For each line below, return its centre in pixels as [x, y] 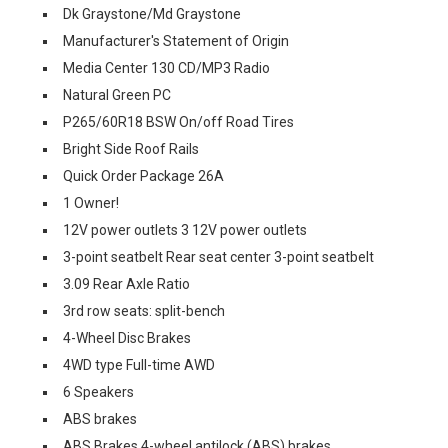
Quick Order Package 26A [143, 176]
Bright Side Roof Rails [131, 149]
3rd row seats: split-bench [144, 311]
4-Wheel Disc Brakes [127, 338]
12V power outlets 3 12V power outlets [185, 230]
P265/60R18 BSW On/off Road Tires [178, 122]
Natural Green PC [117, 95]
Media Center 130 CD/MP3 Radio [166, 68]
